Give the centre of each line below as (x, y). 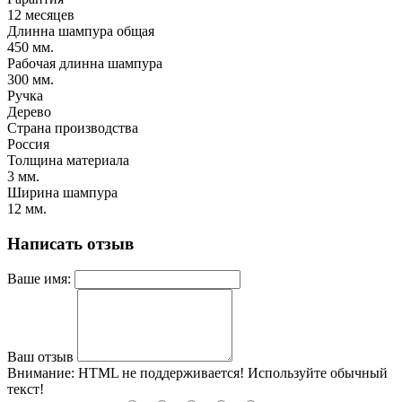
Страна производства (73, 127)
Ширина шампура (62, 192)
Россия (28, 144)
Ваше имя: (39, 279)
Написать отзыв (70, 243)
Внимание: (41, 373)
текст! (26, 389)
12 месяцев (41, 14)
